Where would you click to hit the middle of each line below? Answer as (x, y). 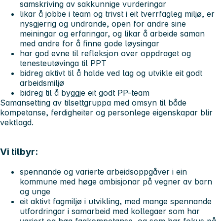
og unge (35, 192)
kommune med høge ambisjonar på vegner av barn (116, 182)
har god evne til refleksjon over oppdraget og (105, 53)
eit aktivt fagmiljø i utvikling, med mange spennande (116, 202)
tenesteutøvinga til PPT (63, 63)
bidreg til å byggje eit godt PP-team (85, 92)
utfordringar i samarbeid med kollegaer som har (110, 211)
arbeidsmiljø (42, 83)
